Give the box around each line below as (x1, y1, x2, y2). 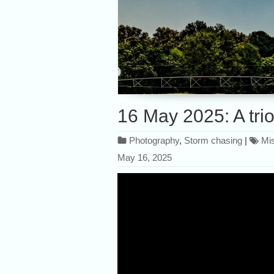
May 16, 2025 (117, 152, 172, 163)
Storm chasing (184, 135, 242, 146)
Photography (129, 135, 179, 146)
